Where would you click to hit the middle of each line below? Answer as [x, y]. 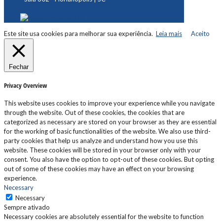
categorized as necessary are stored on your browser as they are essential [110, 122]
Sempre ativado [27, 207]
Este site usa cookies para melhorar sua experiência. [80, 34]
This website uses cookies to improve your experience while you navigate [109, 103]
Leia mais [169, 34]
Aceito [200, 34]
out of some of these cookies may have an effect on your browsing [99, 168]
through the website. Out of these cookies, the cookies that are [94, 112]
